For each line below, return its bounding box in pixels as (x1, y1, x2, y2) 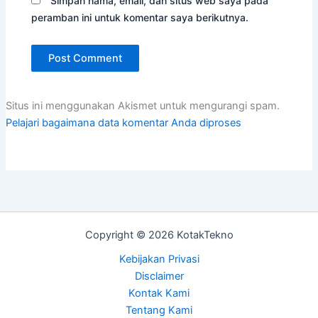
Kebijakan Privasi (119, 253, 199, 266)
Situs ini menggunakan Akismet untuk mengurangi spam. (5, 99, 280, 113)
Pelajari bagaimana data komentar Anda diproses (5, 116, 241, 130)
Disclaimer (134, 270, 184, 283)
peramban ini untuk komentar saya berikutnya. (31, 11, 249, 24)
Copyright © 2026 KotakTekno (84, 229, 234, 242)
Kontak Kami (128, 287, 190, 300)
